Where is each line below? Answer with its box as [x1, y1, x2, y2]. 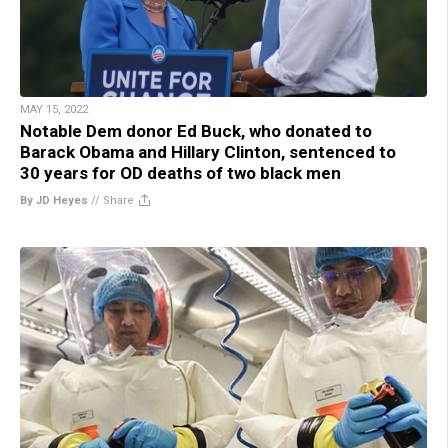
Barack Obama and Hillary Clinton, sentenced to [20, 141, 396, 162]
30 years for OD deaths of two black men [20, 162, 341, 183]
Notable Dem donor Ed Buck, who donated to [20, 120, 372, 141]
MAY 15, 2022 [20, 102, 88, 116]
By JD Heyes [20, 193, 88, 207]
